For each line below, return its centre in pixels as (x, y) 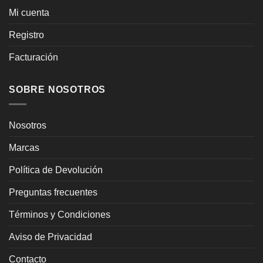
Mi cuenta (29, 13)
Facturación (33, 58)
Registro (26, 35)
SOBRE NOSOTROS (58, 90)
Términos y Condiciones (60, 214)
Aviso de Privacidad (50, 237)
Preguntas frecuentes (53, 192)
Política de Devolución (56, 170)
